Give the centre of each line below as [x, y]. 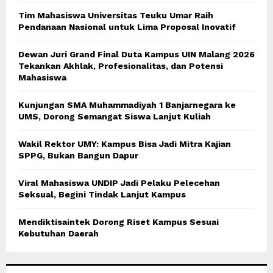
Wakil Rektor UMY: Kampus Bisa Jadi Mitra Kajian [125, 144]
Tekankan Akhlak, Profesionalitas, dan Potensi [121, 66]
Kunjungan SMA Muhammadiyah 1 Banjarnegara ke [127, 105]
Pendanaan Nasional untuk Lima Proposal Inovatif [127, 27]
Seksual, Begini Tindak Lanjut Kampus [102, 195]
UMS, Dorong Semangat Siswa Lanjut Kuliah [115, 117]
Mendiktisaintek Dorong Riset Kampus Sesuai [119, 222]
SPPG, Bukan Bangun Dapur [78, 156]
